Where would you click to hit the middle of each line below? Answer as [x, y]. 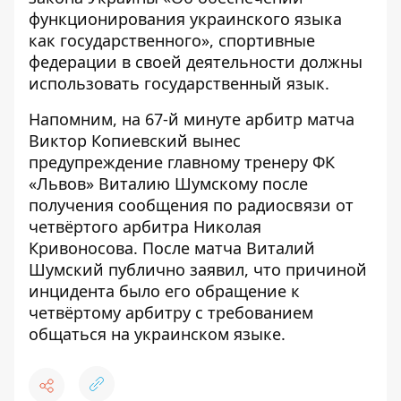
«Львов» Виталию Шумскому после [168, 183]
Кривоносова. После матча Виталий [172, 248]
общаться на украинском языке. [157, 334]
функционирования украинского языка [185, 19]
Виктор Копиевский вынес [135, 141]
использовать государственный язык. [179, 83]
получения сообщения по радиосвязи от [191, 205]
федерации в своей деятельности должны [196, 62]
